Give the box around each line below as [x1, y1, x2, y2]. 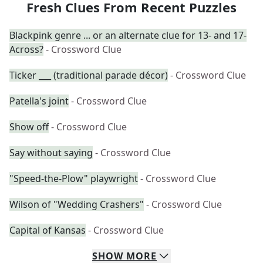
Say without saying [9, 146, 93, 159]
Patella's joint [9, 95, 69, 107]
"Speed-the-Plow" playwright [9, 172, 138, 185]
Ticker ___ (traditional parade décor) [9, 69, 168, 82]
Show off [9, 120, 49, 133]
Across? [9, 43, 43, 56]
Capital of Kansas [9, 224, 86, 237]
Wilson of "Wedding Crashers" [9, 198, 144, 211]
